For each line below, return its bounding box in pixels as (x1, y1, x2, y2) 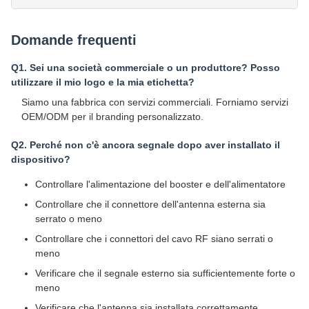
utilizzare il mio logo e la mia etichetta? (11, 77, 195, 88)
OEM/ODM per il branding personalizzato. (21, 111, 203, 123)
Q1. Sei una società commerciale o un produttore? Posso (11, 62, 280, 74)
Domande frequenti (11, 32, 137, 48)
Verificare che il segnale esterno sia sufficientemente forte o (35, 268, 295, 279)
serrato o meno (35, 213, 102, 225)
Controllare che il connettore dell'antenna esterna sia (35, 199, 266, 210)
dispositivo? (11, 154, 70, 166)
